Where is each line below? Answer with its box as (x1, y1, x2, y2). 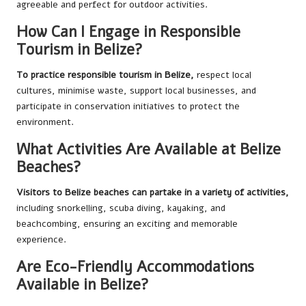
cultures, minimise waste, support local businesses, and (16, 84, 256, 97)
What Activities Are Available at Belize (16, 139, 281, 160)
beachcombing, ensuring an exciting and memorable (16, 217, 238, 230)
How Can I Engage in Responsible (16, 21, 240, 42)
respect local (194, 68, 251, 81)
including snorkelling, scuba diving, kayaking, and (16, 201, 225, 214)
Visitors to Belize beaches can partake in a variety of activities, (16, 186, 289, 199)
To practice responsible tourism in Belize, (16, 68, 194, 81)
